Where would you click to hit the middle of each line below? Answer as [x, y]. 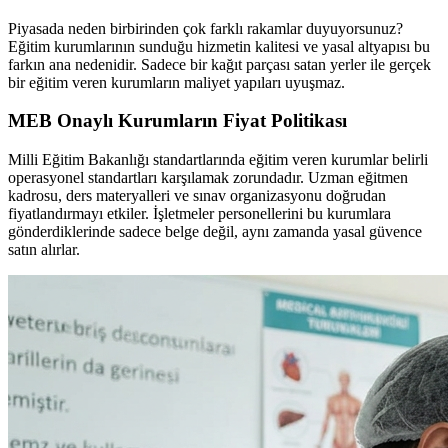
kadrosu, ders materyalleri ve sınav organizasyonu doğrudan [197, 196]
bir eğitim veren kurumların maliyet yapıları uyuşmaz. [176, 82]
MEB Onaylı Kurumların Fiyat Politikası [177, 121]
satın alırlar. [44, 250]
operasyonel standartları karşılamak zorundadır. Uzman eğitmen [208, 178]
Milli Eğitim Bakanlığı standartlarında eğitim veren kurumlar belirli [218, 160]
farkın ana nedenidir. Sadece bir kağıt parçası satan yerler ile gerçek [219, 64]
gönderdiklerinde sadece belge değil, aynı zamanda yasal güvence [215, 232]
